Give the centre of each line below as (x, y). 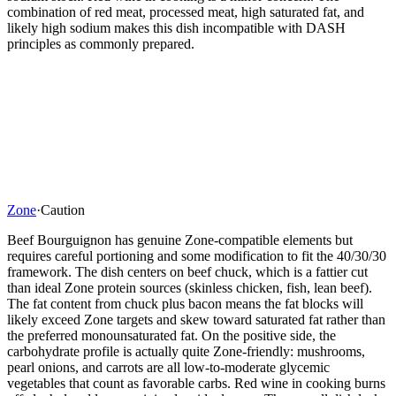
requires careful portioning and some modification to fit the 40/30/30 (197, 255)
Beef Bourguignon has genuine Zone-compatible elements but (180, 240)
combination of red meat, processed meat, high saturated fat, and (186, 11)
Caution (63, 209)
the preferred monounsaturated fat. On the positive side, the (171, 335)
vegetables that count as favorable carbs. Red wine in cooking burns (196, 383)
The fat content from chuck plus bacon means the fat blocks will (185, 303)
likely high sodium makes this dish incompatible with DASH (176, 27)
